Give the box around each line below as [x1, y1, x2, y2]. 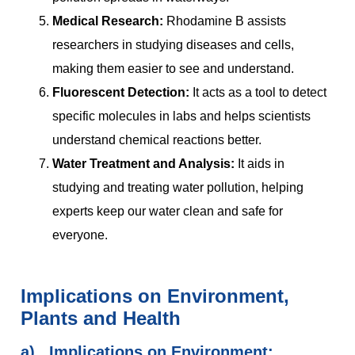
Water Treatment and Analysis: [52, 157, 235, 171]
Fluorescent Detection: [52, 86, 189, 100]
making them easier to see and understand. [52, 62, 294, 76]
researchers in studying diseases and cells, [52, 38, 294, 52]
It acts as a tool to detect [193, 86, 326, 100]
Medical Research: [52, 14, 163, 29]
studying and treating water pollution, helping [52, 181, 303, 195]
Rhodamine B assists [166, 14, 286, 29]
